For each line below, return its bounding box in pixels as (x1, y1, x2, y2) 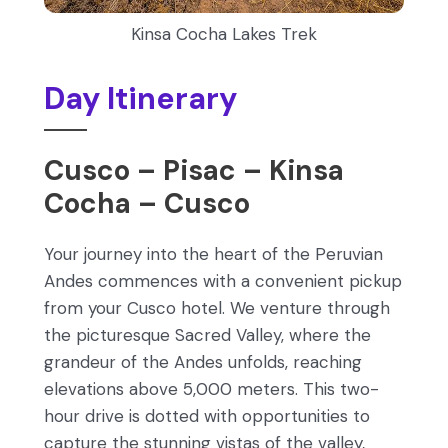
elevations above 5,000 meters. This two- (44, 377, 379, 400)
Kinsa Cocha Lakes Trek (131, 23, 317, 46)
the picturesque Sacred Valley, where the (44, 323, 371, 346)
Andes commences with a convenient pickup (44, 269, 402, 292)
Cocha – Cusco (44, 185, 250, 223)
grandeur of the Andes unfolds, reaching (44, 350, 362, 373)
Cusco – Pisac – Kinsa (44, 152, 344, 190)
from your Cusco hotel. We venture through (44, 296, 390, 319)
